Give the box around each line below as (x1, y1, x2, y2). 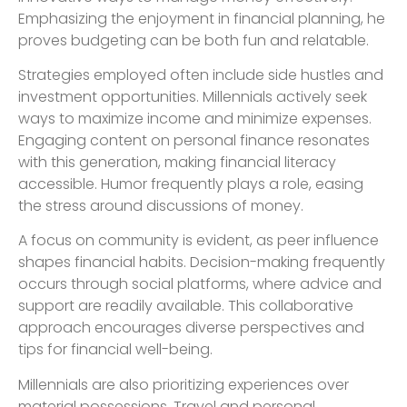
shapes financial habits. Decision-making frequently (18, 252, 385, 273)
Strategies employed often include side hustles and (18, 65, 383, 86)
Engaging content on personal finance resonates (18, 130, 370, 152)
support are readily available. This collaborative (18, 295, 353, 317)
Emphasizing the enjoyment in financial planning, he (18, 7, 385, 29)
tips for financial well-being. (18, 339, 213, 361)
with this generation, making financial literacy (18, 152, 336, 174)
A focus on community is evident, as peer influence (18, 230, 379, 252)
